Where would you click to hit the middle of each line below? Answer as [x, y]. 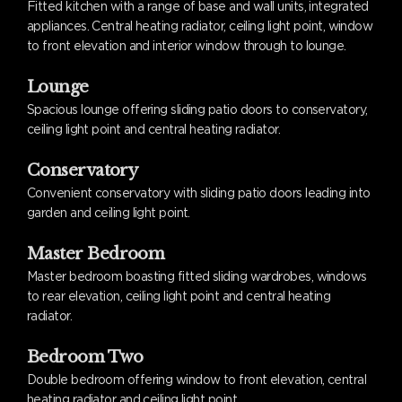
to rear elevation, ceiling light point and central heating [179, 296]
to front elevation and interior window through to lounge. [187, 45]
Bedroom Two [85, 357]
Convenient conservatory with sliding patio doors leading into [199, 192]
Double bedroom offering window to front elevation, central [197, 379]
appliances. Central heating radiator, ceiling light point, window [200, 26]
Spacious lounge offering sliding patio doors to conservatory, [197, 109]
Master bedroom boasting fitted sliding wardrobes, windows [197, 276]
